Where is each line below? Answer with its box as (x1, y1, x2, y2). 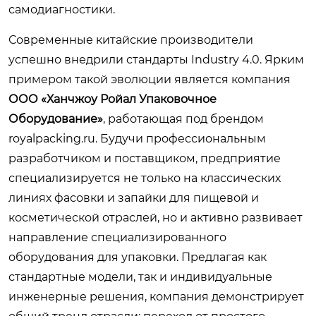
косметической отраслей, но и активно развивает (8, 211, 303, 224)
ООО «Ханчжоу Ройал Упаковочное (8, 92, 217, 106)
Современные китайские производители (8, 33, 253, 47)
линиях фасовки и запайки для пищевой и (8, 191, 259, 205)
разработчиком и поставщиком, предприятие (8, 152, 281, 165)
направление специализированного (8, 231, 226, 244)
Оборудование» (8, 112, 103, 126)
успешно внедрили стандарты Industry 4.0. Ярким (8, 53, 304, 66)
